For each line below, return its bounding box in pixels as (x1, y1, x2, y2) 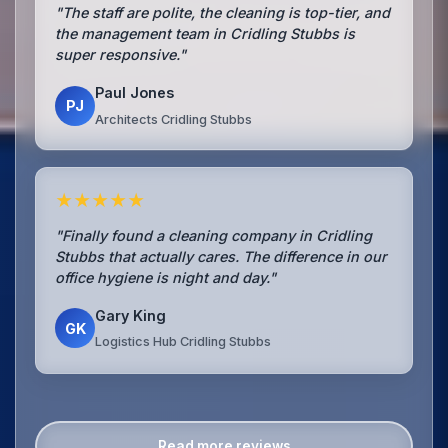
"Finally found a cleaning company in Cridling (55, 226, 373, 244)
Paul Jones (95, 84, 175, 102)
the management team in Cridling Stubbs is (55, 25, 356, 43)
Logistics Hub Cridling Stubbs (95, 334, 272, 350)
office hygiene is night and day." (55, 268, 277, 286)
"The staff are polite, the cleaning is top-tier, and (55, 4, 391, 22)
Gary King (95, 306, 167, 324)
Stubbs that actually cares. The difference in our (55, 247, 388, 265)
